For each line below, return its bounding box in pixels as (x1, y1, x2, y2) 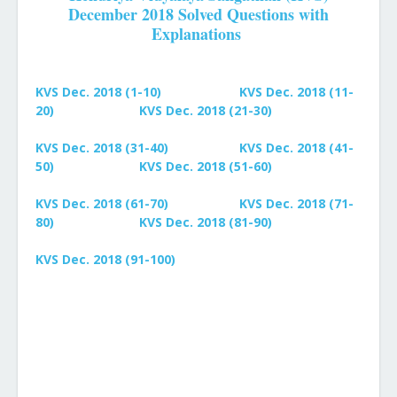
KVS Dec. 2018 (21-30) (139, 102, 272, 119)
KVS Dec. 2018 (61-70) (35, 195, 168, 212)
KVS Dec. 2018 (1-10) (35, 83, 161, 100)
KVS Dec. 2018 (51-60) (139, 158, 272, 175)
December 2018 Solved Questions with (68, 3, 329, 26)
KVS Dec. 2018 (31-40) (35, 139, 168, 156)
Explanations (151, 22, 246, 45)
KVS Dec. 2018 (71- (239, 195, 354, 212)
